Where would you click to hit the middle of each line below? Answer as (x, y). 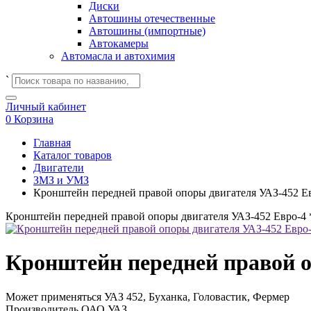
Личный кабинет (46, 107)
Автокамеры (119, 43)
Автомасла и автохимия (118, 56)
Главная (52, 143)
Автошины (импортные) (147, 31)
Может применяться (55, 296)
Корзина (34, 119)
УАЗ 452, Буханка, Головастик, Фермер (197, 296)
